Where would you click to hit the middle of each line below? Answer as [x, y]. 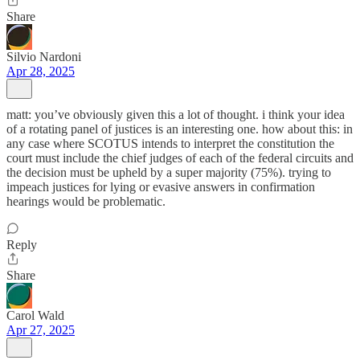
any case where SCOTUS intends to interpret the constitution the [170, 143]
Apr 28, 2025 [41, 71]
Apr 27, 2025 [41, 330]
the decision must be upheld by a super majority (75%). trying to [169, 172]
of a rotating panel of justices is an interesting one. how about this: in [180, 129]
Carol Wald [35, 315]
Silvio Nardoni [44, 57]
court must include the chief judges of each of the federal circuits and [180, 158]
